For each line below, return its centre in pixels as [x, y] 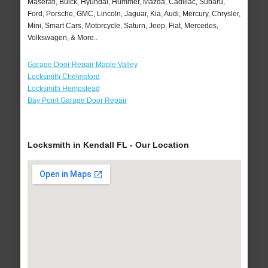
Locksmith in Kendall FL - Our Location [108, 145]
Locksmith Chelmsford [63, 77]
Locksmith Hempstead [63, 89]
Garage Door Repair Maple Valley [82, 65]
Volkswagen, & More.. [62, 38]
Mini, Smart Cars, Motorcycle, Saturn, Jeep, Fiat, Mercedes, [123, 26]
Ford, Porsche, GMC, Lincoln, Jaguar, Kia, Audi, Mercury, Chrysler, [134, 14]
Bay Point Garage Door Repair [77, 101]
